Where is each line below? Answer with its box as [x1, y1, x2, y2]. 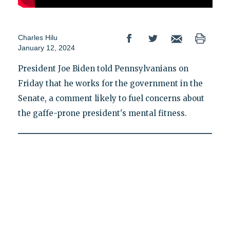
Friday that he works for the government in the [17, 79, 203, 89]
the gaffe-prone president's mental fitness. [17, 108, 187, 119]
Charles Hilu [17, 33, 57, 42]
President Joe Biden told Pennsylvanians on [17, 64, 188, 74]
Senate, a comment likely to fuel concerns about [17, 93, 204, 104]
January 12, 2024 [17, 44, 75, 52]
